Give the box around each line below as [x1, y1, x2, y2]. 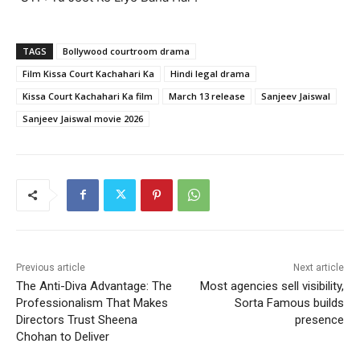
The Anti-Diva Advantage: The [16, 278, 172, 293]
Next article [292, 261, 344, 273]
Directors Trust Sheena [16, 312, 137, 327]
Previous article [16, 261, 85, 273]
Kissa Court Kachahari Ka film [22, 89, 153, 102]
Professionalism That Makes [16, 295, 168, 310]
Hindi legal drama [170, 67, 250, 80]
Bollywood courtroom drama [63, 44, 190, 57]
